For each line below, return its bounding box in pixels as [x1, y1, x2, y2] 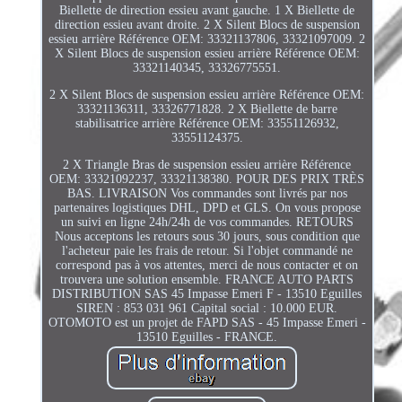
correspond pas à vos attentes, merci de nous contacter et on [56, 258, 359, 272]
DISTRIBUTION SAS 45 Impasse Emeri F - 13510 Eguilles [52, 286, 363, 301]
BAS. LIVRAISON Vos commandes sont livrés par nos [66, 186, 347, 200]
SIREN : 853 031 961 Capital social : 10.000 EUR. [76, 301, 338, 315]
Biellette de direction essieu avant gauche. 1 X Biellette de [59, 3, 355, 17]
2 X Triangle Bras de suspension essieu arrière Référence [63, 157, 352, 171]
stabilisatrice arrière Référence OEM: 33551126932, [74, 116, 339, 130]
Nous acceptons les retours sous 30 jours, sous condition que [54, 229, 360, 243]
